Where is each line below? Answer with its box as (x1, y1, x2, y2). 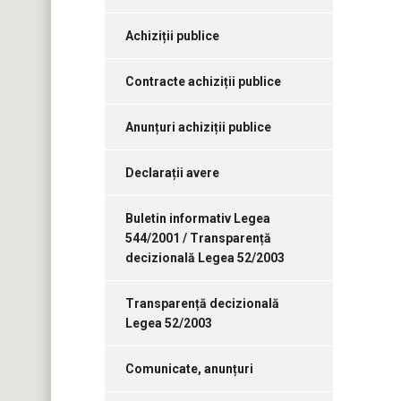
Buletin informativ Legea (125, 211, 270, 226)
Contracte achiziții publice (125, 74, 281, 90)
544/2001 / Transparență (125, 231, 271, 246)
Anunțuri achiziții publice (125, 120, 271, 135)
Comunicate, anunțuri (125, 362, 253, 377)
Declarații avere (125, 166, 219, 181)
